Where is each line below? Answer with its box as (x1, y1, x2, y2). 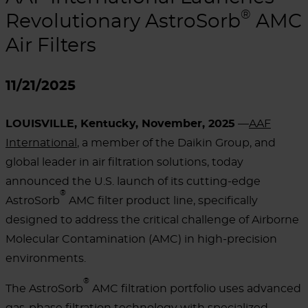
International (5, 137, 77, 148)
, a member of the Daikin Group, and (77, 137, 276, 148)
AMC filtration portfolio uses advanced (89, 283, 301, 294)
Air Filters (5, 36, 96, 56)
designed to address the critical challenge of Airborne (5, 214, 299, 225)
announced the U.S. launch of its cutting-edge (5, 175, 261, 187)
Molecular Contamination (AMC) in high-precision (5, 233, 277, 245)
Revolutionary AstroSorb (5, 12, 241, 32)
